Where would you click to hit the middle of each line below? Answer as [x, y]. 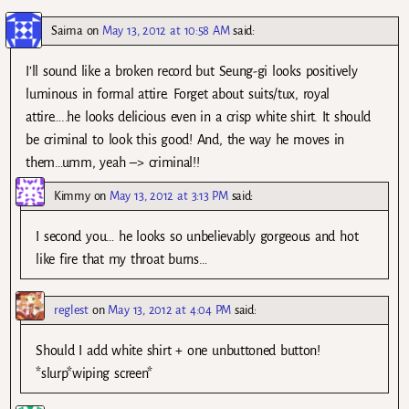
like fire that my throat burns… [121, 260]
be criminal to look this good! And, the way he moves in [185, 140]
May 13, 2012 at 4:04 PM [170, 310]
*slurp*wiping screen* [94, 374]
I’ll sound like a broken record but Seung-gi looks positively [192, 72]
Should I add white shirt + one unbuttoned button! [178, 351]
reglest [71, 310]
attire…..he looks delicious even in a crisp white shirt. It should [199, 117]
